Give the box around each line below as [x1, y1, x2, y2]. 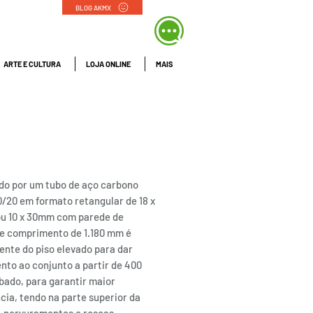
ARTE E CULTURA [3, 59, 61, 68]
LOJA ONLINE [86, 59, 131, 68]
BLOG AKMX [75, 3, 111, 12]
